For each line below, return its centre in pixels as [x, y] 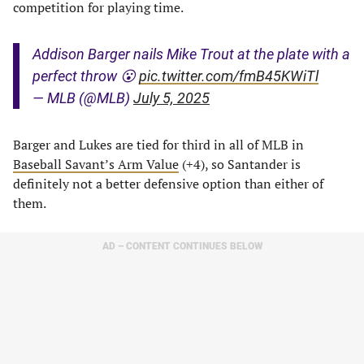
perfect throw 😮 [86, 76]
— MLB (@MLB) [83, 98]
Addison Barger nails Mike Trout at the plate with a [191, 54]
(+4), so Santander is [240, 164]
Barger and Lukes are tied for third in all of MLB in [158, 145]
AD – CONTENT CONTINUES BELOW [182, 246]
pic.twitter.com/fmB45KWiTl [229, 76]
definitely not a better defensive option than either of [168, 184]
